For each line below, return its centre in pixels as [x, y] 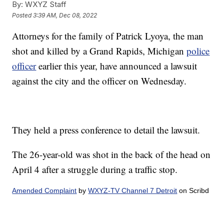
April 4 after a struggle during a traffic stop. [95, 169]
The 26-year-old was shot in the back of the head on [111, 154]
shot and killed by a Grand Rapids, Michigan [99, 51]
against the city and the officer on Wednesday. [99, 81]
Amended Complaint [44, 191]
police [198, 51]
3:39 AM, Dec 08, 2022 [65, 15]
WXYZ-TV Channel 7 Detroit [133, 191]
